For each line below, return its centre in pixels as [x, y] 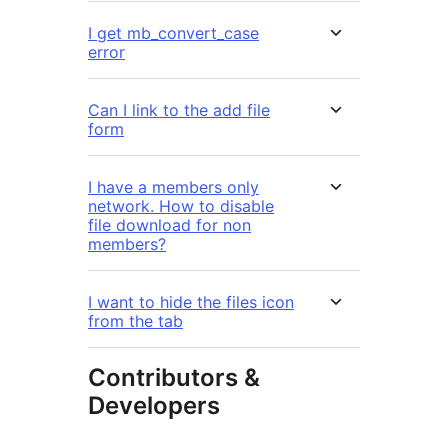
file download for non [169, 225]
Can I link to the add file [179, 110]
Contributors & [174, 378]
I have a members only [173, 187]
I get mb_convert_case [173, 33]
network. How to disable [181, 206]
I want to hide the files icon [191, 302]
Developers [154, 406]
